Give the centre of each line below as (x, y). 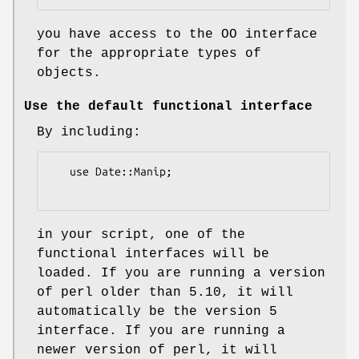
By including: (89, 132)
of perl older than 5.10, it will (165, 292)
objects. (69, 73)
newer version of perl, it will (157, 350)
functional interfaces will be (153, 254)
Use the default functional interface (168, 106)
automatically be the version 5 (157, 311)
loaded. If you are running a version (181, 273)
